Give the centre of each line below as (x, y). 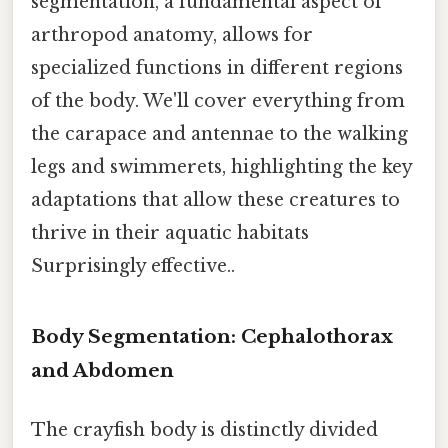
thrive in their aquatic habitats (170, 232)
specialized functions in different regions (217, 67)
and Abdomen (102, 370)
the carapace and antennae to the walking (219, 133)
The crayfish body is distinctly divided (204, 429)
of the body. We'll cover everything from (218, 100)
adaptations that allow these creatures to (215, 199)
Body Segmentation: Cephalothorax (212, 336)
